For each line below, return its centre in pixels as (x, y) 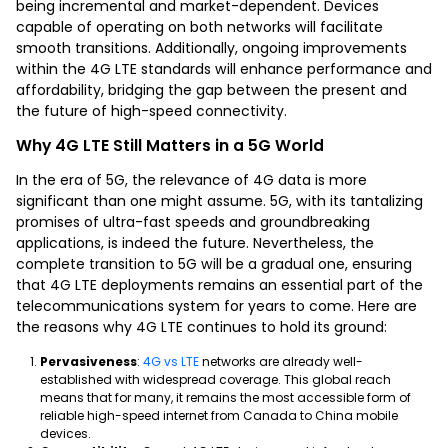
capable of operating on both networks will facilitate (199, 26)
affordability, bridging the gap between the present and (211, 89)
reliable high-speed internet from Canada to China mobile (219, 415)
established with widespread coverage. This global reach (215, 379)
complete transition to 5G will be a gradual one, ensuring (214, 263)
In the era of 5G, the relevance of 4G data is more (191, 179)
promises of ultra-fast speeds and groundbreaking (193, 221)
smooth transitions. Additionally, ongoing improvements (211, 47)
